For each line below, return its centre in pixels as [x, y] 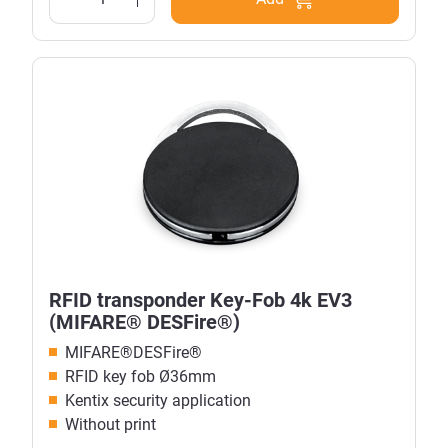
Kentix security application [158, 400]
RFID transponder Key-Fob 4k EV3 [200, 299]
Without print [110, 424]
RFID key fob [112, 376]
